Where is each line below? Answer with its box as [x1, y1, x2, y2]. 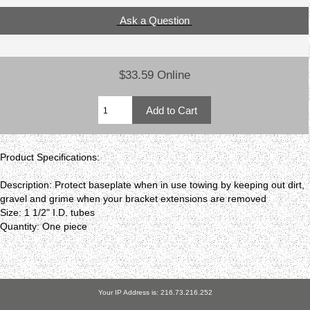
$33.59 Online [118, 68, 190, 82]
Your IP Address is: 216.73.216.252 [98, 288, 212, 296]
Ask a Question [116, 15, 192, 27]
